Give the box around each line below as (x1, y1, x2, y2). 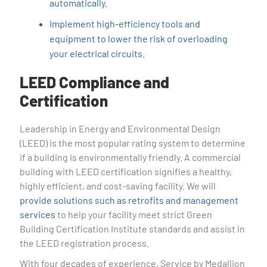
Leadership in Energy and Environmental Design (20, 123, 221, 134)
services (20, 209, 56, 220)
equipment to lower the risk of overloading (49, 33, 228, 44)
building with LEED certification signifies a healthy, (20, 166, 232, 177)
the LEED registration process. (20, 237, 150, 249)
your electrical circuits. (49, 48, 145, 59)
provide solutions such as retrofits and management (20, 194, 239, 206)
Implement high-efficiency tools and (49, 18, 201, 29)
